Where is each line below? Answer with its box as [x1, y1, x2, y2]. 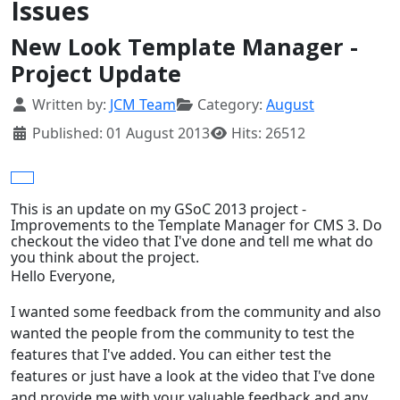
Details [10, 94, 60, 114]
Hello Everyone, [11, 266, 115, 287]
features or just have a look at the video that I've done [11, 366, 375, 387]
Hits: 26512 [231, 123, 305, 144]
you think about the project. [11, 247, 199, 268]
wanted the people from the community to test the [11, 323, 354, 344]
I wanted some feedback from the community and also [11, 302, 381, 322]
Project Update [11, 58, 181, 89]
